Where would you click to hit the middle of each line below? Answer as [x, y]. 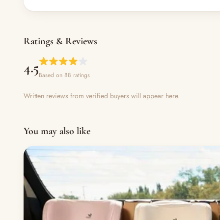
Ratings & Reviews [60, 41]
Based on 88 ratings [64, 75]
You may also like [57, 131]
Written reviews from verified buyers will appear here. [102, 96]
